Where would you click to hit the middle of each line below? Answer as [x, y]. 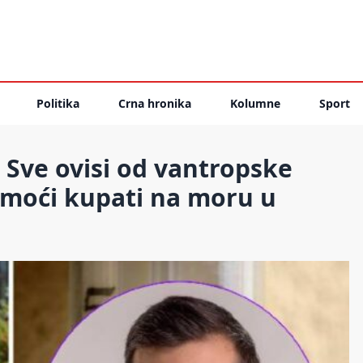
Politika [58, 103]
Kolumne [255, 103]
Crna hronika [155, 103]
